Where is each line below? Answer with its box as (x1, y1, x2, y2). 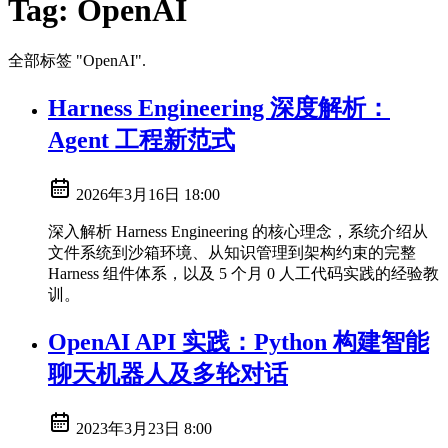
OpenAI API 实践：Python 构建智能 (48, 328, 429, 355)
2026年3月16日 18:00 (76, 185, 220, 203)
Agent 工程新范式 (48, 126, 235, 153)
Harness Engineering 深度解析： (48, 94, 390, 121)
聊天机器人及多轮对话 (48, 360, 288, 387)
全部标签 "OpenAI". (8, 51, 146, 69)
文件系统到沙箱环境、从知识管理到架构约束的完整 (48, 243, 416, 261)
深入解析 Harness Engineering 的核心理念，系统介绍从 (48, 222, 428, 240)
